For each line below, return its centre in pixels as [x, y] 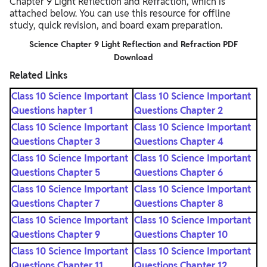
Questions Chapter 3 [56, 141]
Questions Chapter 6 [178, 172]
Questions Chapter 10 [181, 234]
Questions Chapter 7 [56, 203]
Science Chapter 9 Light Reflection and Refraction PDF [133, 44]
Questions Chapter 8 [179, 203]
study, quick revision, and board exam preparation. [116, 25]
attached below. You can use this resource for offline [120, 13]
